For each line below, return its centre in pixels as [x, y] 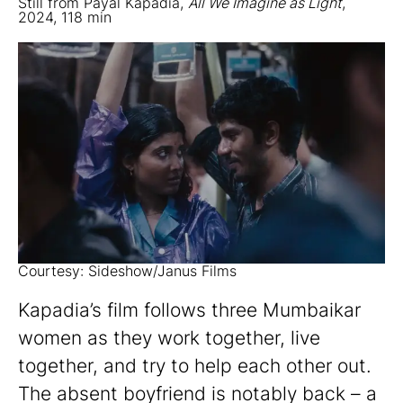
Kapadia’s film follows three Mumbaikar [189, 310]
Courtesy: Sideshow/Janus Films [127, 271]
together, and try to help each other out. [195, 366]
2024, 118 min [65, 17]
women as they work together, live [169, 338]
